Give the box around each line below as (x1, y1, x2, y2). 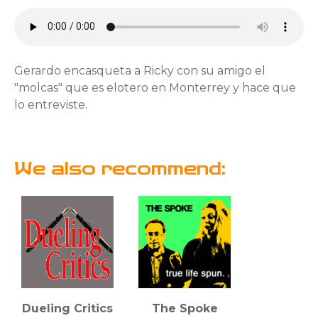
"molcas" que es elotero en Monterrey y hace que (14, 80, 296, 94)
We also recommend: (14, 158, 226, 179)
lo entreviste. (14, 97, 87, 111)
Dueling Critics (22, 301, 113, 315)
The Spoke (151, 301, 218, 315)
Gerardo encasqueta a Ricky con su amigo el (14, 63, 265, 77)
